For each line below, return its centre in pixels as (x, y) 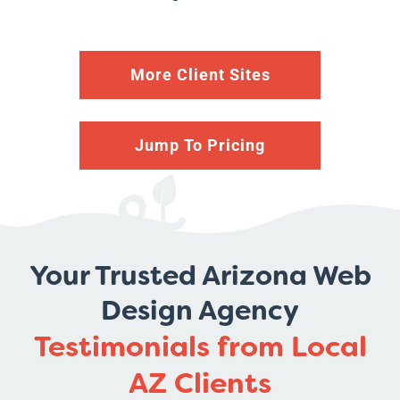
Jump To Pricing (200, 145)
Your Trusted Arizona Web (200, 275)
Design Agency (200, 310)
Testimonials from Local (200, 346)
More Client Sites (200, 74)
